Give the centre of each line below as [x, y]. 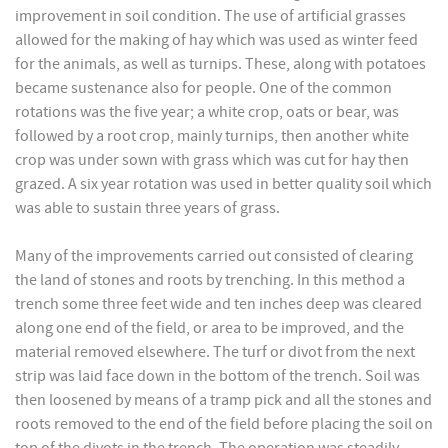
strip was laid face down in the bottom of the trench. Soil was [217, 376]
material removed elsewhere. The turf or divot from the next [215, 352]
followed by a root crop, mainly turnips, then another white [212, 136]
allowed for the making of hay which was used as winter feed [216, 40]
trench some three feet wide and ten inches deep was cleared [218, 304]
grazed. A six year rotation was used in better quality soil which [223, 184]
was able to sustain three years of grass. [147, 208]
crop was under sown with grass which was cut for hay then [212, 160]
